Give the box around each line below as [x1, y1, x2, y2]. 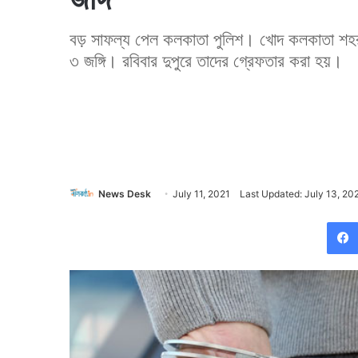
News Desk [98, 188, 151, 200]
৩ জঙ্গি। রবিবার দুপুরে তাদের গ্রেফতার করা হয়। [70, 50, 343, 71]
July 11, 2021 [173, 188, 230, 200]
